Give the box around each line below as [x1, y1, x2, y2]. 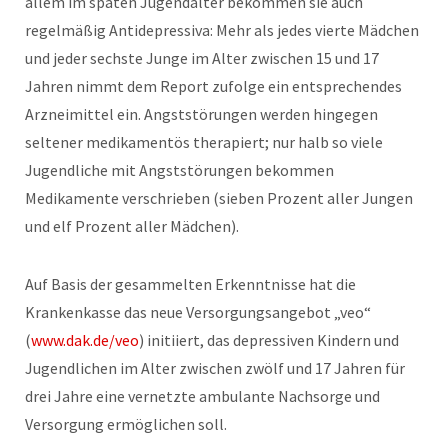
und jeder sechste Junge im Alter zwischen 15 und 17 [25, 47, 379, 68]
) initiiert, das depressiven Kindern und [139, 329, 399, 350]
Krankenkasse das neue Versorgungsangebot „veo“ [25, 301, 371, 322]
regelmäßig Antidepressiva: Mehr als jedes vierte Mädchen [25, 19, 419, 40]
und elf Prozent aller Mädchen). [25, 215, 242, 236]
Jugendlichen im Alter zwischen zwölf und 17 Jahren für [25, 357, 405, 378]
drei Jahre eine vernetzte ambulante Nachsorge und [25, 385, 380, 406]
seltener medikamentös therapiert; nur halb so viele [25, 131, 383, 152]
